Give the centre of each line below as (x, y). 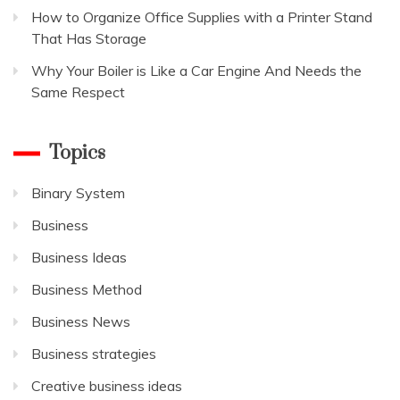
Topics (77, 153)
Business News (81, 321)
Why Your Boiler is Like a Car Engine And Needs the (196, 70)
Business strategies (94, 353)
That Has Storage (89, 38)
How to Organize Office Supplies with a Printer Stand (202, 17)
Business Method (87, 289)
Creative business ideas (107, 385)
